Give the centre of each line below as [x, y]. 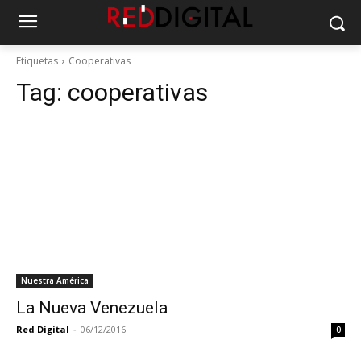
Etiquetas [37, 61]
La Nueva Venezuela [92, 308]
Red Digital [43, 329]
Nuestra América [55, 280]
